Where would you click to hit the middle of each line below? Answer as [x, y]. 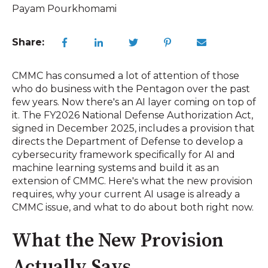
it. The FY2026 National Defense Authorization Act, [133, 115]
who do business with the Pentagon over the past [131, 89]
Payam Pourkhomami [64, 8]
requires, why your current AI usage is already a [126, 194]
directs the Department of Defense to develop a [127, 142]
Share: [28, 42]
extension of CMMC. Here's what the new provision [132, 181]
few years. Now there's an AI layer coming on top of [134, 102]
